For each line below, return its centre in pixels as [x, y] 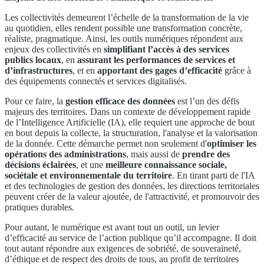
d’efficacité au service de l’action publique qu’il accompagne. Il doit [131, 237]
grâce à [237, 70]
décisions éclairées [40, 164]
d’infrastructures [39, 70]
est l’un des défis [207, 101]
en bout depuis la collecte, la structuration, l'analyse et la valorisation [131, 133]
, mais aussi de [154, 154]
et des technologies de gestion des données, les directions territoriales [132, 186]
